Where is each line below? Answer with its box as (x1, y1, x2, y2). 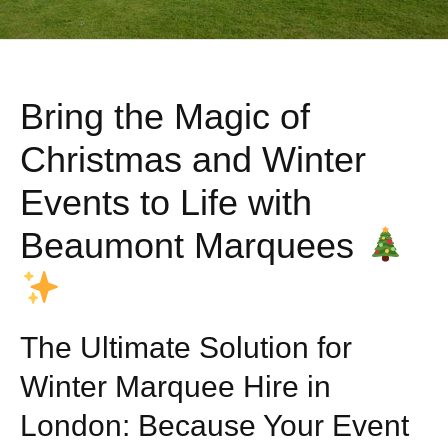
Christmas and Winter (20, 139, 366, 181)
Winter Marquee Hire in (20, 370, 331, 404)
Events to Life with (20, 182, 312, 224)
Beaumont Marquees (20, 225, 364, 267)
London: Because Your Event (20, 409, 409, 443)
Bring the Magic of (20, 96, 310, 138)
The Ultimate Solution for (20, 331, 352, 365)
